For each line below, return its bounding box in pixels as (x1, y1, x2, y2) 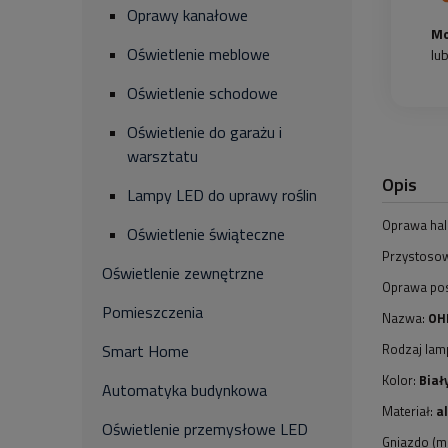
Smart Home (102, 339, 189, 363)
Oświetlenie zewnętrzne (102, 261, 264, 285)
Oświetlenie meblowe (127, 42, 270, 66)
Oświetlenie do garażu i (127, 120, 282, 144)
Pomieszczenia (102, 300, 203, 324)
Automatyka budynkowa (102, 378, 267, 402)
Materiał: (382, 400, 433, 421)
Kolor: (382, 369, 416, 390)
